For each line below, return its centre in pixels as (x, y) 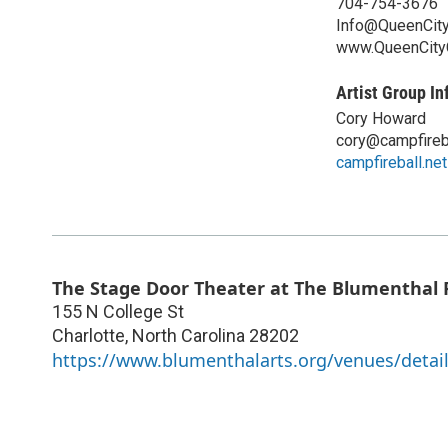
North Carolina (188, 335)
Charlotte (88, 335)
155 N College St (118, 311)
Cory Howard (381, 118)
